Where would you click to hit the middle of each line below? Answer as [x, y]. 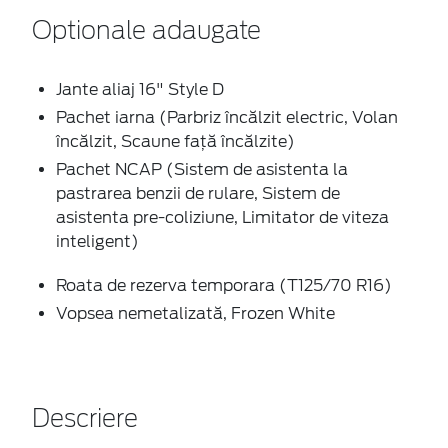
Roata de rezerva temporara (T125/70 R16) [224, 286]
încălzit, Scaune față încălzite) [175, 142]
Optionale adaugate [146, 32]
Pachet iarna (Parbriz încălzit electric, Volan [227, 118]
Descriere [85, 420]
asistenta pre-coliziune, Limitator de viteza [222, 218]
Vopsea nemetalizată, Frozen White [195, 314]
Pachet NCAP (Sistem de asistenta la [202, 170]
